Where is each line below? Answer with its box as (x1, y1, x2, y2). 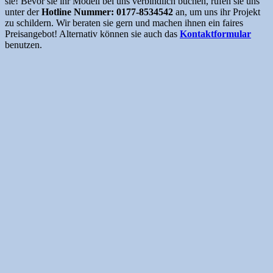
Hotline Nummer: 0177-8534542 (41, 6, 173, 17)
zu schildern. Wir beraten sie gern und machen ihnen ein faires (5, 17, 243, 28)
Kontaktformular (180, 28, 251, 39)
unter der (5, 6, 41, 17)
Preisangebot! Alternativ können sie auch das (5, 28, 180, 39)
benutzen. (5, 39, 42, 50)
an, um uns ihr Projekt (173, 6, 260, 17)
